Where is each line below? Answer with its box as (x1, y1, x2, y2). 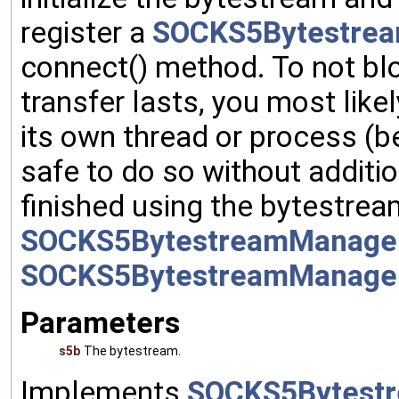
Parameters (20, 305, 180, 340)
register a (20, 14, 152, 50)
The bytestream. (84, 343, 181, 358)
